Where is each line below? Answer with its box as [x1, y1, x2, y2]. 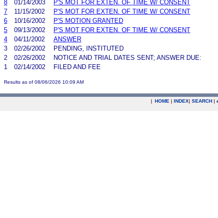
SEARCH [192, 98, 212, 104]
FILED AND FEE [54, 63, 101, 71]
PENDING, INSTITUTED [54, 44, 124, 52]
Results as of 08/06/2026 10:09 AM [4, 79, 84, 85]
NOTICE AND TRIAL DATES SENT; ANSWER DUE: [54, 54, 201, 61]
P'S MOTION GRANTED [54, 17, 123, 24]
